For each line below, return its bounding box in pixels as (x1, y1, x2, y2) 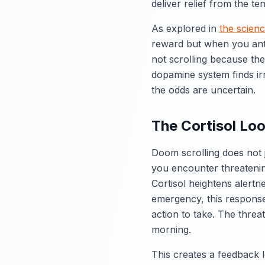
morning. (151, 224, 191, 235)
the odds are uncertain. (151, 84, 256, 96)
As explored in (151, 22, 219, 34)
